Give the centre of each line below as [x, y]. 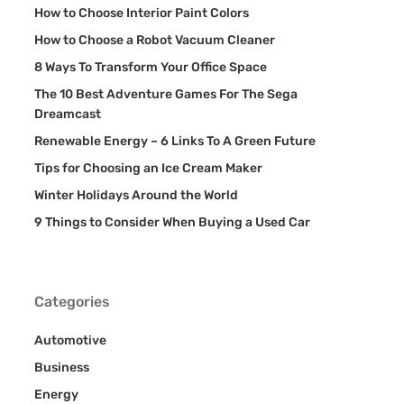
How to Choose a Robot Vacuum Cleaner [154, 40]
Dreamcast [67, 114]
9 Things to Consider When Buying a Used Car [172, 222]
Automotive [70, 340]
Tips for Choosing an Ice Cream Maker [148, 168]
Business [61, 367]
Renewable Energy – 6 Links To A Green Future [174, 141]
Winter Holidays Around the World [136, 195]
